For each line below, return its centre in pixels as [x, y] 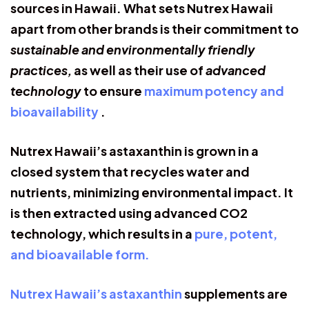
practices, [41, 70]
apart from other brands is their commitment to [154, 28]
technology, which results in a [102, 233]
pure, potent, [236, 233]
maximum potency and [214, 90]
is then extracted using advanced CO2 [129, 212]
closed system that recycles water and [130, 171]
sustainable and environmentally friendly [133, 49]
